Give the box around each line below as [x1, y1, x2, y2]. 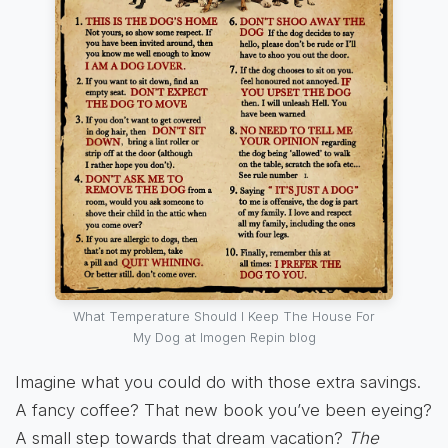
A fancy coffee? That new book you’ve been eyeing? [15, 399, 432, 420]
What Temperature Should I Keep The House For [73, 308, 375, 324]
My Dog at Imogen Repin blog [132, 329, 316, 345]
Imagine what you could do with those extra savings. [15, 371, 421, 392]
